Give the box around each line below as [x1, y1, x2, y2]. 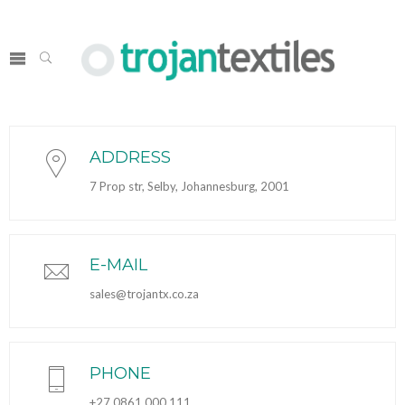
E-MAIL [89, 255, 147, 276]
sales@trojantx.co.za [89, 287, 199, 302]
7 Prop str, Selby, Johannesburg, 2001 [89, 178, 289, 193]
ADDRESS [89, 146, 171, 167]
